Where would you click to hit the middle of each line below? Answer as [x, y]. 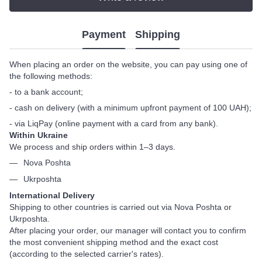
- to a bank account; [46, 92]
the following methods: [51, 76]
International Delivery [52, 196]
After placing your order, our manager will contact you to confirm [128, 231]
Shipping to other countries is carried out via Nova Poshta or [120, 207]
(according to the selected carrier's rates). [87, 254]
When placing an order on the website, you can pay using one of [128, 64]
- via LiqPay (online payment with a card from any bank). [114, 123]
